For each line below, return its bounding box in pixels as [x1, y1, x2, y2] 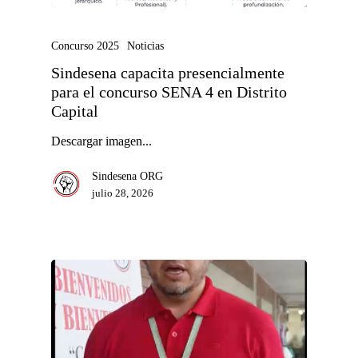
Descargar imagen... [51, 134, 152, 148]
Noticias [127, 40, 164, 52]
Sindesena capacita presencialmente [51, 65, 284, 82]
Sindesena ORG [92, 170, 163, 182]
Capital [51, 103, 98, 120]
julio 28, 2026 [92, 187, 153, 199]
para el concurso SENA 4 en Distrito [51, 84, 287, 101]
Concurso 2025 [51, 40, 119, 52]
